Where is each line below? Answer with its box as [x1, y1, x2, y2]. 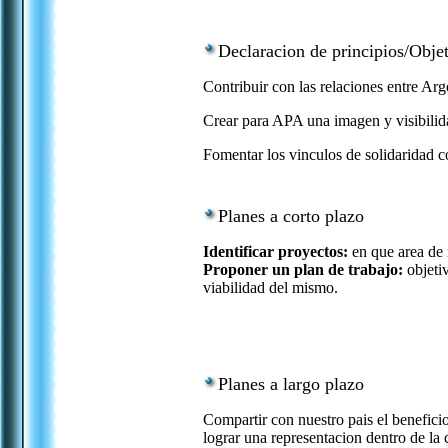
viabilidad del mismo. [203, 279, 338, 296]
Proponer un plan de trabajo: [203, 261, 403, 278]
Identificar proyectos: [203, 243, 348, 260]
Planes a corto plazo [218, 206, 364, 226]
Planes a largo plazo [218, 374, 364, 394]
